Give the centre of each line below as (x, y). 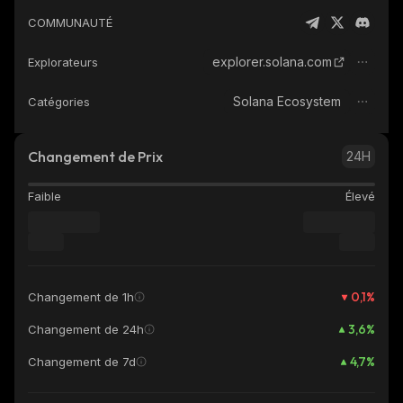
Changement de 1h (81, 297)
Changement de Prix (95, 157)
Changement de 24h (86, 329)
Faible (45, 196)
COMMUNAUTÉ (70, 22)
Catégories (59, 102)
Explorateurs (63, 62)
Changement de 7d (82, 362)
